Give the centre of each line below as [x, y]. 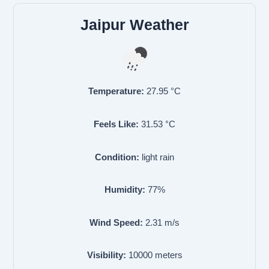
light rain [158, 157]
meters [167, 255]
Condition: [117, 157]
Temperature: [116, 92]
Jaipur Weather [134, 25]
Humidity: [125, 190]
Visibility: [106, 255]
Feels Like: [116, 124]
